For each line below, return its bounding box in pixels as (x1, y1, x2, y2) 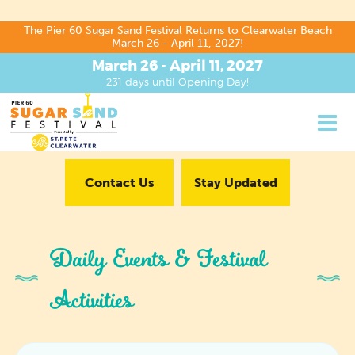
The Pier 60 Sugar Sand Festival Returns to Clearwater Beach (23, 24, 332, 37)
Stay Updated (194, 174, 277, 190)
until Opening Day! (149, 75, 249, 88)
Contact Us (84, 174, 155, 190)
